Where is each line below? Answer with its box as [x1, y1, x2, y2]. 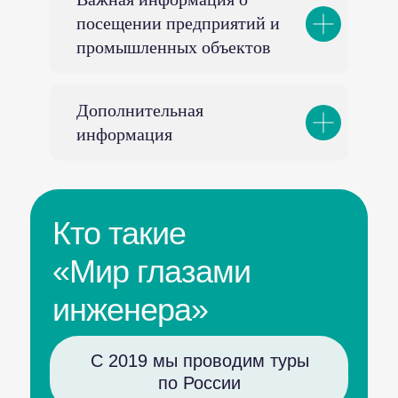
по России [158, 373, 241, 393]
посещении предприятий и [76, 13, 280, 33]
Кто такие [52, 215, 186, 251]
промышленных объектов [76, 37, 270, 57]
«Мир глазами [52, 253, 251, 290]
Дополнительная [76, 100, 203, 120]
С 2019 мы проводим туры [90, 351, 309, 370]
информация [76, 124, 172, 144]
